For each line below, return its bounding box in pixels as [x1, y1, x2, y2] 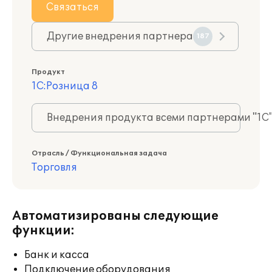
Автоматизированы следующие [12, 209, 219, 223]
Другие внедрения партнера [47, 30, 193, 42]
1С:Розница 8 [32, 80, 98, 92]
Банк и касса [24, 249, 89, 261]
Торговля [32, 161, 77, 174]
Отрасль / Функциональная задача [32, 149, 167, 157]
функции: [12, 223, 75, 238]
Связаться [46, 1, 99, 13]
